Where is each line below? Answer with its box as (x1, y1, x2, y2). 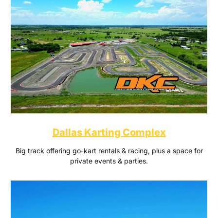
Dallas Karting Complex (52, 127, 166, 139)
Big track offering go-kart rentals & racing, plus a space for (15, 146, 203, 155)
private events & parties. (70, 157, 148, 165)
